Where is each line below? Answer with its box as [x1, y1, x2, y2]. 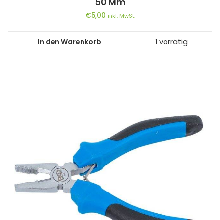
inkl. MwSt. [107, 11, 135, 20]
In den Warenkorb [38, 36, 101, 47]
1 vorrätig [155, 37, 188, 47]
